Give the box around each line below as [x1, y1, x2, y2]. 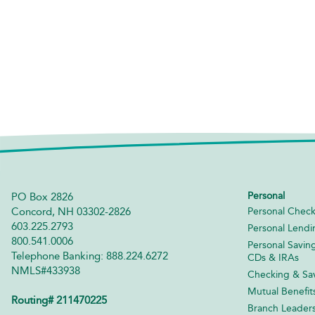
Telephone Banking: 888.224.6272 [11, 249, 168, 262]
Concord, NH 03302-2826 [11, 205, 131, 218]
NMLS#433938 [11, 264, 80, 277]
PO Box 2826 [11, 190, 73, 203]
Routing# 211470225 [11, 293, 107, 307]
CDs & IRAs [247, 251, 299, 264]
